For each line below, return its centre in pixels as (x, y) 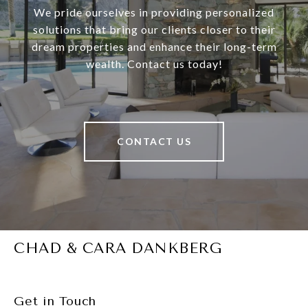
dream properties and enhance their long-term (154, 47)
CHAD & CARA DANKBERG (118, 249)
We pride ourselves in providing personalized (154, 12)
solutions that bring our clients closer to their (154, 30)
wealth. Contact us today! (154, 64)
